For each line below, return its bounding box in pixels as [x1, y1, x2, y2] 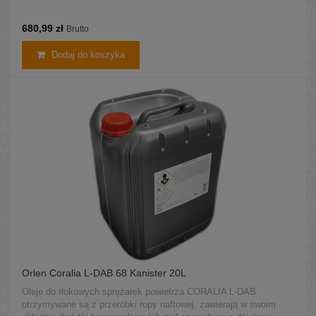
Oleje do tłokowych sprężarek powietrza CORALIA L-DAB [22, 286, 256, 297]
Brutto [66, 23, 89, 34]
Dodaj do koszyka [51, 49, 125, 60]
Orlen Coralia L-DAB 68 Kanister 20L [22, 267, 186, 279]
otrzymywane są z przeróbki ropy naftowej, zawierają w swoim [22, 298, 276, 310]
